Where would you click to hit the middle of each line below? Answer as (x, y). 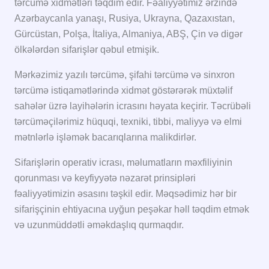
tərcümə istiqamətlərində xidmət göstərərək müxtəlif (123, 90)
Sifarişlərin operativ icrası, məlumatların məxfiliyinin (123, 162)
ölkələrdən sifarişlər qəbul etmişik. (87, 49)
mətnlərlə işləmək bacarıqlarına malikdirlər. (105, 137)
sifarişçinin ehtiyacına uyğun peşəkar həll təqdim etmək (132, 209)
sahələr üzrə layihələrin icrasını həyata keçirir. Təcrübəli (133, 106)
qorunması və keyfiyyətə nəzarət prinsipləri (105, 178)
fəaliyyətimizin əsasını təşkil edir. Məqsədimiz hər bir (125, 193)
